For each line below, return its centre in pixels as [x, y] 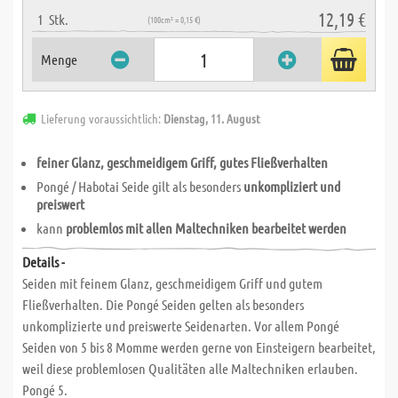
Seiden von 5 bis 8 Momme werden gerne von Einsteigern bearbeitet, [199, 347]
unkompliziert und [292, 186]
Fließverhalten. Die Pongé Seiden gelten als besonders [163, 304]
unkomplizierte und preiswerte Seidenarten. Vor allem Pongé [181, 326]
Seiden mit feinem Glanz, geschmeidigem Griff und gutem [172, 283]
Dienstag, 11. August [212, 118]
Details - [44, 262]
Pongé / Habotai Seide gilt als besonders [140, 186]
